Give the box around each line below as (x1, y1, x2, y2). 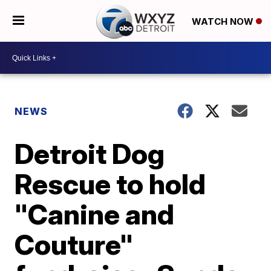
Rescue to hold (15, 167, 206, 201)
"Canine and (15, 197, 175, 231)
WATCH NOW (191, 15, 256, 27)
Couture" (15, 227, 134, 261)
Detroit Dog (15, 137, 165, 171)
